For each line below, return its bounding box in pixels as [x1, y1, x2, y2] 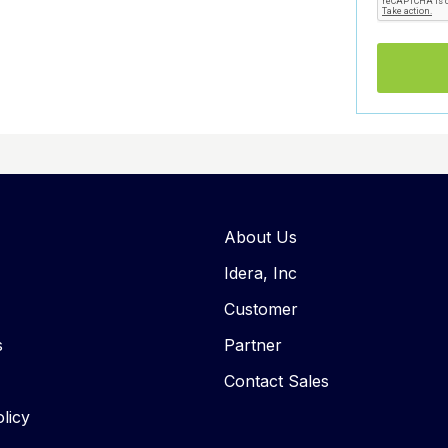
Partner [223, 335, 282, 356]
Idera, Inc [223, 263, 297, 284]
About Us [223, 227, 297, 248]
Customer [223, 299, 298, 320]
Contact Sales [223, 371, 329, 392]
